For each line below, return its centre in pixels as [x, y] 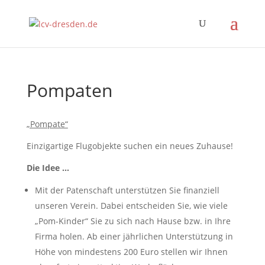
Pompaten [69, 90]
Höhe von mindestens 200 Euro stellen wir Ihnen [131, 252]
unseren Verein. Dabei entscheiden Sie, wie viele [131, 206]
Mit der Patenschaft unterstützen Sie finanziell [127, 190]
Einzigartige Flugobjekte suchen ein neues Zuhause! [130, 146]
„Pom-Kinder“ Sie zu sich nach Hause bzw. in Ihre [132, 221]
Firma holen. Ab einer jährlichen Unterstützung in [134, 236]
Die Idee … [48, 168]
